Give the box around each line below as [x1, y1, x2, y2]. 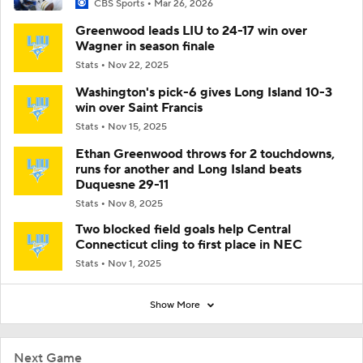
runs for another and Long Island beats [75, 161, 301, 177]
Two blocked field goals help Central [75, 221, 291, 237]
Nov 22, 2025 [108, 59, 169, 71]
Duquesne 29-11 [75, 177, 169, 193]
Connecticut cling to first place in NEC [75, 237, 302, 253]
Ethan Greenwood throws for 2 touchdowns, [75, 146, 335, 162]
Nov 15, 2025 [108, 121, 167, 133]
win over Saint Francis [75, 100, 203, 116]
